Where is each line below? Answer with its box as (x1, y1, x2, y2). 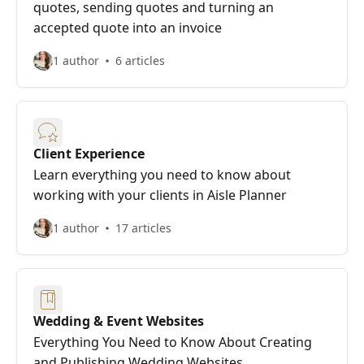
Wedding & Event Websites (33, 312, 204, 330)
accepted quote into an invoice (33, 19, 222, 37)
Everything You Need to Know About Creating (33, 333, 312, 351)
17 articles (115, 220, 171, 236)
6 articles (115, 53, 165, 68)
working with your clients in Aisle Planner (33, 186, 287, 204)
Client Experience (33, 145, 145, 162)
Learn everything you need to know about (33, 166, 291, 184)
